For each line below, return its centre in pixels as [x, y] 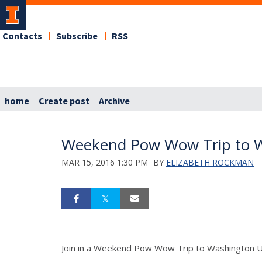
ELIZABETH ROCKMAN [210, 162]
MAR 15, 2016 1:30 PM [105, 162]
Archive [114, 101]
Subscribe [77, 36]
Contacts [22, 36]
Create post [64, 101]
